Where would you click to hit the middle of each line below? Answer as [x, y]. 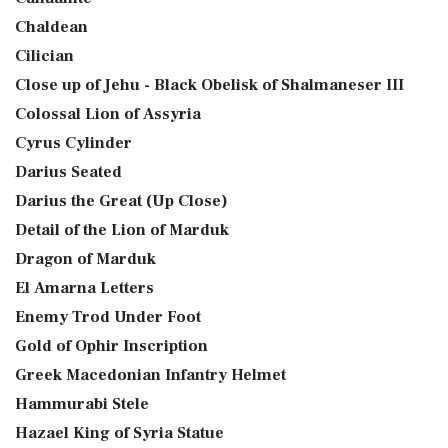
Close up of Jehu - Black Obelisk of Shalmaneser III [209, 85]
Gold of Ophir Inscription [111, 346]
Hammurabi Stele [82, 404]
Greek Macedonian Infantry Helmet [150, 375]
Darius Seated [68, 172]
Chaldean [51, 27]
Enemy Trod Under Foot [108, 317]
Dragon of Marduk [85, 259]
